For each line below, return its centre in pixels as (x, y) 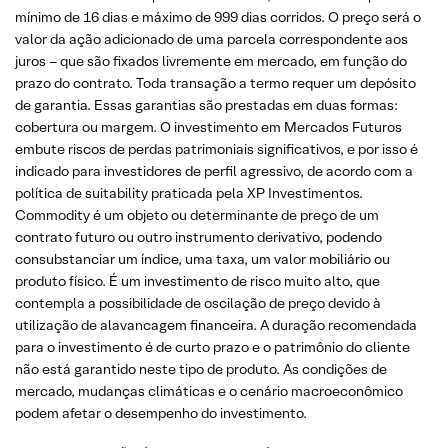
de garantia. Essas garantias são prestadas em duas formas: (206, 104)
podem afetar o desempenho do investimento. (161, 412)
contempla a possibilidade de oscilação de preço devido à (198, 302)
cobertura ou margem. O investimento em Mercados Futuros (208, 126)
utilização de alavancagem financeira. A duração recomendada (216, 324)
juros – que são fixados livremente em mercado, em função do (211, 60)
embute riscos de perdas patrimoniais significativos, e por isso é (216, 148)
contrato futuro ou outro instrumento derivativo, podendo (198, 236)
